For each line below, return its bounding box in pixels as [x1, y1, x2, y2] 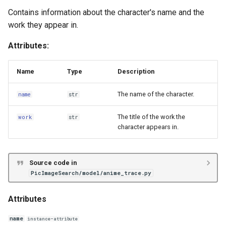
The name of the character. [118, 90, 194, 98]
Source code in [29, 158, 77, 166]
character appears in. [118, 123, 179, 131]
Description [118, 68, 154, 75]
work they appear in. [8, 20, 78, 30]
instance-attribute [27, 216, 78, 221]
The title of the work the [118, 113, 185, 121]
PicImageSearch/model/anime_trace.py [30, 169, 151, 177]
